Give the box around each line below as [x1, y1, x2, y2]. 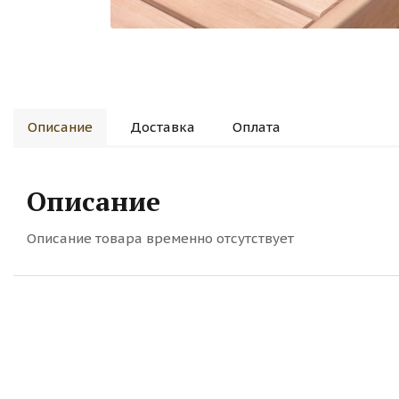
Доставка [130, 118, 195, 135]
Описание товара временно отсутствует [27, 230, 294, 247]
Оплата [232, 118, 281, 135]
